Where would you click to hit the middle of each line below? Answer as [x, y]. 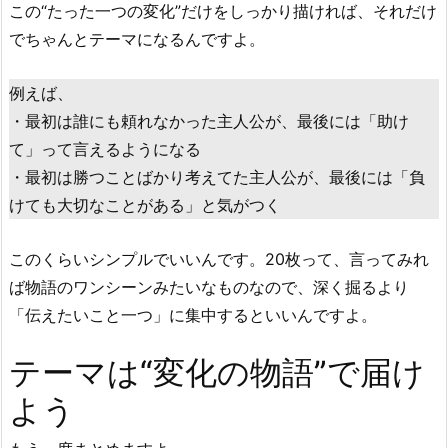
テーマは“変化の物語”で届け [217, 373]
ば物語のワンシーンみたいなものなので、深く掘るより [209, 286]
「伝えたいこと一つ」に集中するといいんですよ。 [193, 314]
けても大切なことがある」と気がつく [145, 204]
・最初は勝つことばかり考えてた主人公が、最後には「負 [217, 176]
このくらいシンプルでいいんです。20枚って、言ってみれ [219, 258]
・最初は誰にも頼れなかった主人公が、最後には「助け [209, 120]
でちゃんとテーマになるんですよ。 [137, 39]
